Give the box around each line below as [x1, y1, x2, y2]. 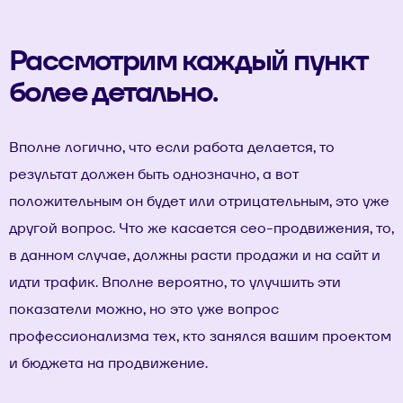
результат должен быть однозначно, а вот [9, 165, 299, 184]
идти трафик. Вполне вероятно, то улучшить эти [9, 273, 341, 291]
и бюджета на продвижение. [9, 354, 208, 372]
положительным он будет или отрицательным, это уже [9, 192, 390, 210]
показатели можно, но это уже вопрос [9, 300, 279, 318]
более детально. [9, 73, 217, 110]
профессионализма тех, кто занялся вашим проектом [9, 327, 391, 345]
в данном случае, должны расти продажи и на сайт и [9, 246, 381, 264]
